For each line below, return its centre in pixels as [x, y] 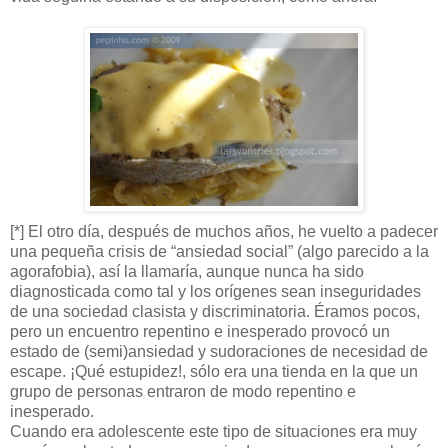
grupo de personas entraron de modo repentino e [183, 391]
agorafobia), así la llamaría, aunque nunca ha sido [187, 271]
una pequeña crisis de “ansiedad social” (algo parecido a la [219, 251]
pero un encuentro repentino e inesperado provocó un [200, 331]
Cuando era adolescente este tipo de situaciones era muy [213, 431]
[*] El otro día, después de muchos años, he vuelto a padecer [224, 231]
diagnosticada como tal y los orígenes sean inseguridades [215, 291]
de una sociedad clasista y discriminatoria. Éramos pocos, [215, 311]
